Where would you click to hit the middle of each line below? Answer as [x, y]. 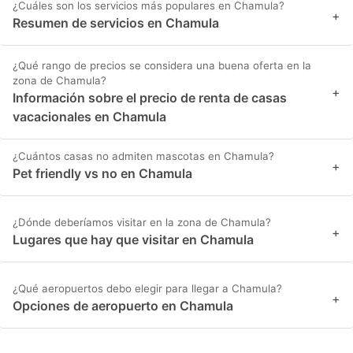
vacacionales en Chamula [89, 117]
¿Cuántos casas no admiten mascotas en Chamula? [143, 156]
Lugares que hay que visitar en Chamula [133, 240]
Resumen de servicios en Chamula [116, 23]
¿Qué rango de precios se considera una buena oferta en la [162, 66]
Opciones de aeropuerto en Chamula [123, 306]
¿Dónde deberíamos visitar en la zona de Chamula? [142, 223]
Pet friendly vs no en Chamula [102, 174]
